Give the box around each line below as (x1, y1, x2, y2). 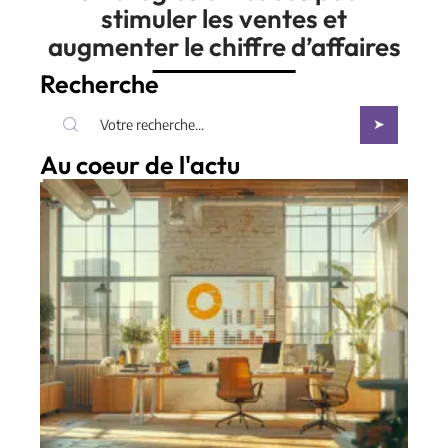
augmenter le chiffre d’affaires (47, 29, 401, 63)
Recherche (40, 67, 159, 100)
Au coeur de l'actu (40, 148, 240, 181)
